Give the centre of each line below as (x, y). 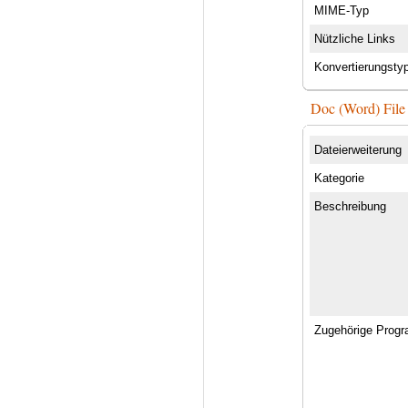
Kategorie (340, 178)
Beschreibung (351, 206)
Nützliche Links (355, 38)
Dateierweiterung (358, 149)
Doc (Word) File (358, 107)
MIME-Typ (342, 10)
